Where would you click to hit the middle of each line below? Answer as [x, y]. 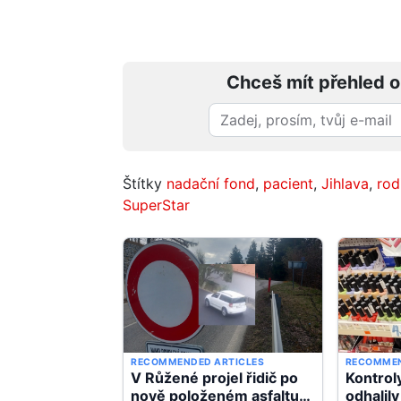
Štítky [145, 183]
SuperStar [156, 205]
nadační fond [211, 183]
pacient [288, 183]
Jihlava [345, 183]
